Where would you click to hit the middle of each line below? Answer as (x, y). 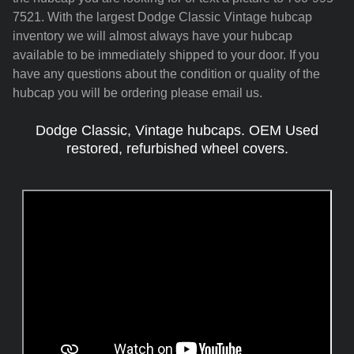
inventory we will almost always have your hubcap (153, 36)
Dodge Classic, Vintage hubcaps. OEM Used (177, 130)
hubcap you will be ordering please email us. (137, 92)
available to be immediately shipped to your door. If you (166, 55)
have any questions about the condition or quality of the (166, 73)
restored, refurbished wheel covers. (177, 148)
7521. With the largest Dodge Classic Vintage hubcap (162, 17)
